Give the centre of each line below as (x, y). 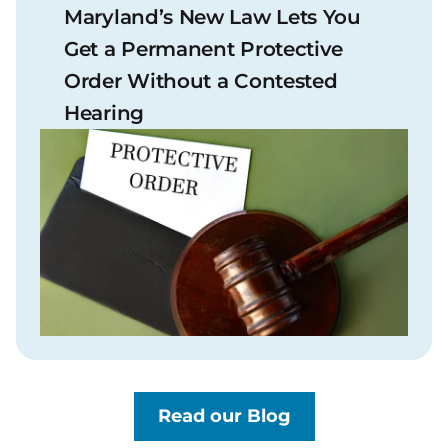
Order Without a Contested (201, 81)
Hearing (104, 113)
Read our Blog (224, 415)
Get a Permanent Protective (204, 49)
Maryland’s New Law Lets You (212, 17)
